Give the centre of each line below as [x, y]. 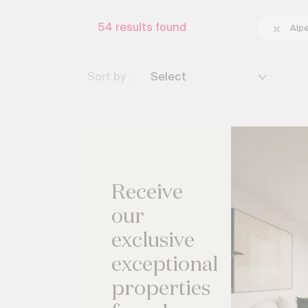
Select [168, 77]
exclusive [153, 241]
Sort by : [109, 77]
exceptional [165, 265]
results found [151, 28]
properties [161, 289]
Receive [147, 193]
